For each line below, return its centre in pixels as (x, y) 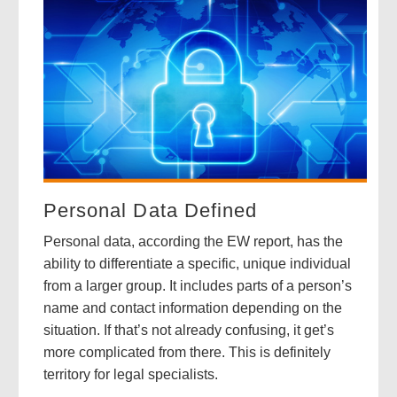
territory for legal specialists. (130, 374)
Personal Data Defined (150, 210)
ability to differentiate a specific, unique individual (197, 263)
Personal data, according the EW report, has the (193, 241)
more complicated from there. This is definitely (187, 352)
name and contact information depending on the (192, 307)
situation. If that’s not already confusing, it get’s (188, 330)
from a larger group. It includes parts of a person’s (197, 285)
